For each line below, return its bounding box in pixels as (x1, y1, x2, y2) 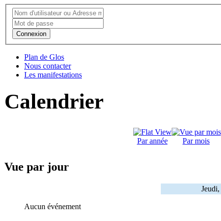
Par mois (183, 137, 210, 146)
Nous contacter (24, 61, 71, 70)
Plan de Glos (24, 52, 64, 61)
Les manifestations (24, 70, 82, 79)
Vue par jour (4, 160, 69, 174)
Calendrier (4, 89, 104, 113)
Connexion (16, 30, 46, 37)
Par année (137, 137, 168, 146)
